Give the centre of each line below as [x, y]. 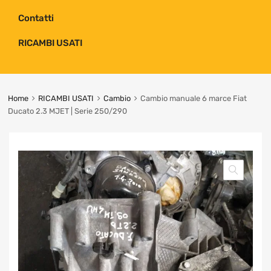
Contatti [36, 18]
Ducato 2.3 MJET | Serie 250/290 [67, 111]
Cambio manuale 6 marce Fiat [193, 98]
